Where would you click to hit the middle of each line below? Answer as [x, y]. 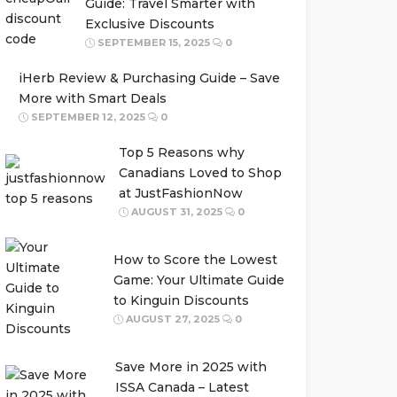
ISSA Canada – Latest [182, 387]
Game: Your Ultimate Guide [198, 280]
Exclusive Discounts [149, 24]
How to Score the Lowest [195, 260]
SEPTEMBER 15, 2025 [152, 43]
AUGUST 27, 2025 [171, 319]
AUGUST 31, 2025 [175, 212]
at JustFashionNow [180, 193]
